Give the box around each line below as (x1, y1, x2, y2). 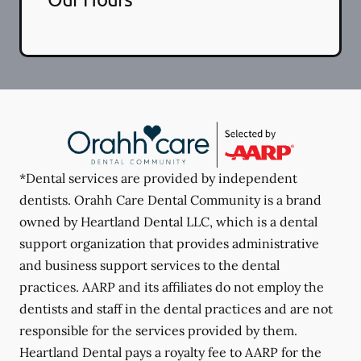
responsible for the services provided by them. (19, 322, 297, 339)
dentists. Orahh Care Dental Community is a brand (19, 192, 322, 209)
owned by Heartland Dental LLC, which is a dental (19, 214, 317, 230)
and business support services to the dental (19, 257, 280, 274)
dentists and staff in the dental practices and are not (19, 301, 333, 317)
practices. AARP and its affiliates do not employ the (19, 279, 324, 296)
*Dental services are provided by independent (19, 170, 297, 187)
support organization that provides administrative (19, 235, 319, 252)
